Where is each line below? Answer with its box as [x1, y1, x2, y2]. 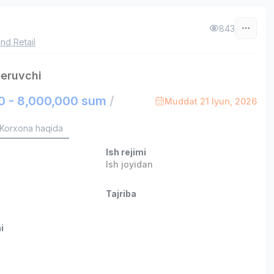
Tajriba [105, 188, 136, 199]
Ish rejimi [105, 147, 146, 157]
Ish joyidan [105, 159, 153, 169]
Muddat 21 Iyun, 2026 [164, 95, 257, 106]
